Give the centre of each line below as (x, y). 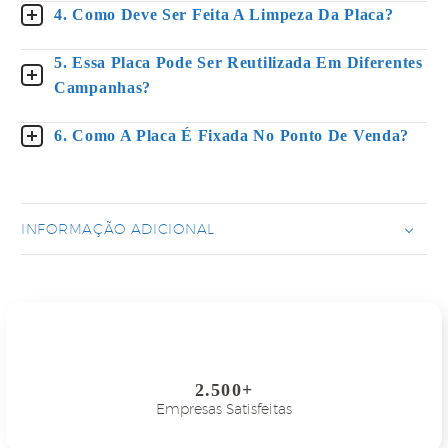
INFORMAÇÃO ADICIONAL (118, 228)
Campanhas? (102, 88)
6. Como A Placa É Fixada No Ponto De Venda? (232, 136)
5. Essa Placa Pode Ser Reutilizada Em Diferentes (238, 63)
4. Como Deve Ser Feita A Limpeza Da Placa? (224, 15)
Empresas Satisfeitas (224, 409)
